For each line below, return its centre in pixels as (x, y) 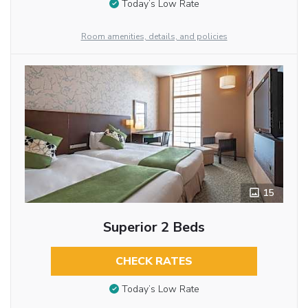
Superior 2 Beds (154, 227)
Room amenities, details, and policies (154, 36)
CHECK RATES (154, 261)
